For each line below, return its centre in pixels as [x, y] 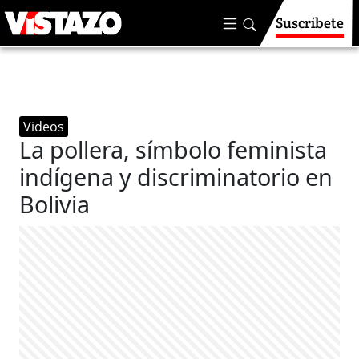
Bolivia [55, 204]
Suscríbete [310, 23]
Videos [44, 127]
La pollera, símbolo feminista [173, 149]
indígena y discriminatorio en [176, 177]
